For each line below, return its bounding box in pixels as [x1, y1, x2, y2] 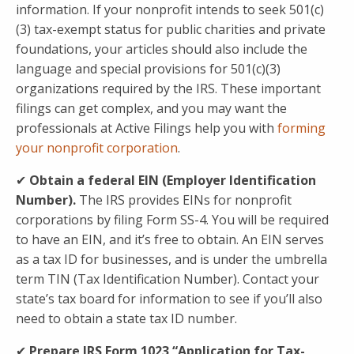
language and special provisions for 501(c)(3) [16, 60, 281, 78]
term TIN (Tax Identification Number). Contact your [16, 270, 319, 288]
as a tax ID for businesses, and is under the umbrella [16, 250, 327, 269]
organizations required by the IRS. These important [16, 80, 321, 98]
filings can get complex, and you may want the [16, 100, 287, 118]
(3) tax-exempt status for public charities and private [16, 21, 326, 39]
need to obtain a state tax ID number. [16, 310, 237, 328]
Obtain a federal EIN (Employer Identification [29, 171, 316, 190]
